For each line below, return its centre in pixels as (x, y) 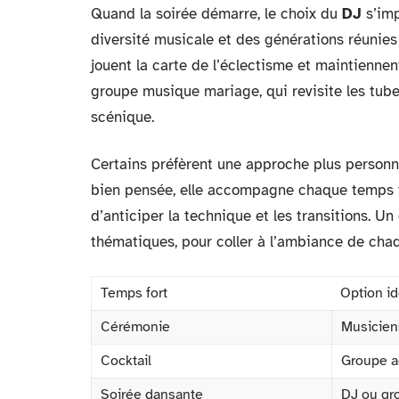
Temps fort (134, 293)
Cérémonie (135, 326)
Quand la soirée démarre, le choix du (216, 13)
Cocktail (126, 360)
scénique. (122, 117)
